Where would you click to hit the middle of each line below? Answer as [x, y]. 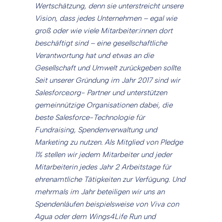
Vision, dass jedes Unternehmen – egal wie [106, 19]
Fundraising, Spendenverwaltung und [96, 130]
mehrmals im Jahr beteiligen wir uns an [100, 192]
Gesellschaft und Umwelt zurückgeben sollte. [108, 68]
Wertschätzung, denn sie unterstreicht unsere [109, 6]
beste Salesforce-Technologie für [90, 118]
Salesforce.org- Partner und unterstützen [101, 93]
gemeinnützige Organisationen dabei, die [104, 105]
